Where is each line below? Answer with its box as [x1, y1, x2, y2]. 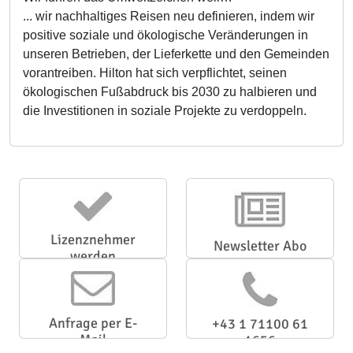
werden [70, 247, 116, 265]
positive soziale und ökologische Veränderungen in [23, 28, 308, 42]
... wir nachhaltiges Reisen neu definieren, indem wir [23, 9, 314, 23]
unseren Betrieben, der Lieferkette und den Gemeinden [23, 47, 329, 61]
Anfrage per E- [49, 314, 137, 332]
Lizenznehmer [50, 231, 136, 248]
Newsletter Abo [214, 237, 307, 255]
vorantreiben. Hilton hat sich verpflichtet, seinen [23, 66, 287, 80]
